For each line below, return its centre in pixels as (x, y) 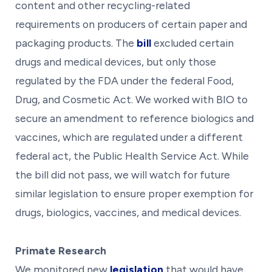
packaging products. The (76, 42)
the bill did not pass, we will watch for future (123, 174)
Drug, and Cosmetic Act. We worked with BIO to (131, 99)
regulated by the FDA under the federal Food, (124, 80)
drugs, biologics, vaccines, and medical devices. (128, 212)
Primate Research (61, 250)
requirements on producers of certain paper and (131, 24)
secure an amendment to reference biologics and (134, 118)
